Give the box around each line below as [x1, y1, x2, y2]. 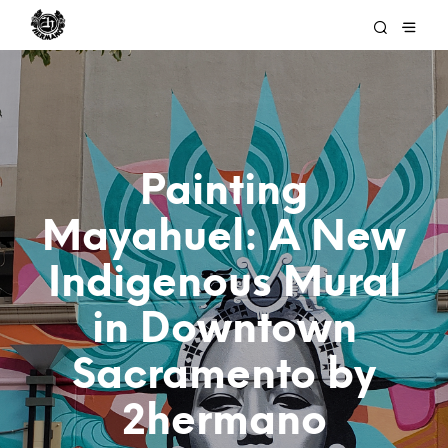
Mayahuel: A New [42, 216, 406, 260]
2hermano [121, 400, 327, 444]
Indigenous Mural [47, 262, 401, 306]
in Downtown [91, 308, 357, 352]
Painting [140, 170, 308, 214]
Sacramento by [72, 354, 376, 398]
